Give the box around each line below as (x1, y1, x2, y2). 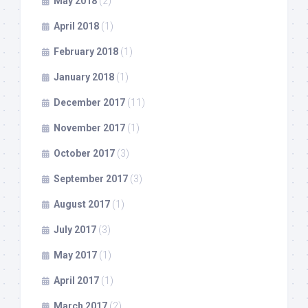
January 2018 (54, 71, 114, 83)
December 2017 (54, 97, 125, 109)
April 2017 (54, 275, 99, 287)
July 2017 (54, 224, 96, 236)
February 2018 (54, 46, 118, 58)
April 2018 (54, 21, 99, 32)
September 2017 (54, 173, 128, 185)
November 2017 (54, 122, 125, 134)
